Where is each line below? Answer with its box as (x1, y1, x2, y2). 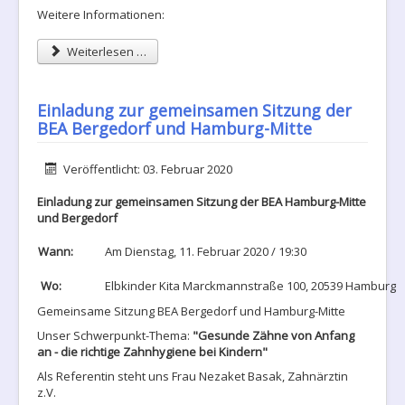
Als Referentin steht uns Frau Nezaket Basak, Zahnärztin (37, 368, 348, 384)
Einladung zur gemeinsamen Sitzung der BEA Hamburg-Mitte (37, 193, 366, 210)
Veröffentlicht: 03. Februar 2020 (63, 161, 233, 177)
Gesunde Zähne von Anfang (198, 327, 354, 344)
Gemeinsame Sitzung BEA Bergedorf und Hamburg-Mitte (37, 303, 345, 319)
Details (36, 160, 74, 176)
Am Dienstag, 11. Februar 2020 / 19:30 (105, 243, 306, 259)
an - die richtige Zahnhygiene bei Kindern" (37, 344, 268, 360)
